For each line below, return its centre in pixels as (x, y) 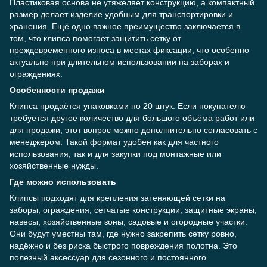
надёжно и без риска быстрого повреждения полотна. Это (123, 246)
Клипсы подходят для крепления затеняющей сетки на (117, 198)
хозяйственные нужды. (54, 166)
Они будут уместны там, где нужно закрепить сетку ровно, (123, 234)
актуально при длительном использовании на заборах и (119, 62)
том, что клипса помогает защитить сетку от (95, 38)
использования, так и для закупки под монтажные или (115, 154)
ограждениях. (36, 74)
